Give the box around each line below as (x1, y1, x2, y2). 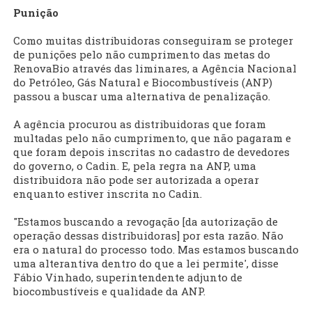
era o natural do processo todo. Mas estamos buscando (13, 242, 299, 257)
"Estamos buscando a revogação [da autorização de (13, 214, 278, 229)
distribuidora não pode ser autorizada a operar (13, 173, 259, 187)
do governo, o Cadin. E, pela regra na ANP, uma (13, 159, 256, 173)
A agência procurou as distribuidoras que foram (13, 117, 266, 132)
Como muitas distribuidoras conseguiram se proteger (13, 33, 293, 48)
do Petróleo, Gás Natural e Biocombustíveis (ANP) (13, 75, 272, 90)
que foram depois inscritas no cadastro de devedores (13, 145, 290, 159)
